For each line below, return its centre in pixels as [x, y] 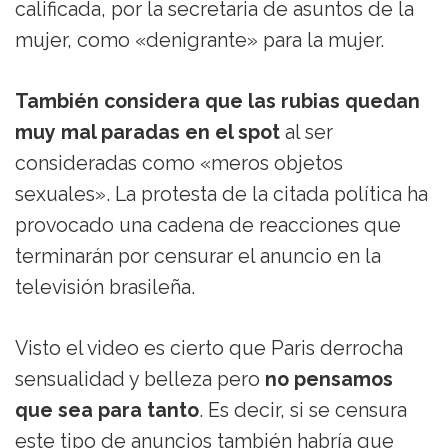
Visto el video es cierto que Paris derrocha [209, 349]
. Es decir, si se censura [303, 411]
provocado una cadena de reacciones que [208, 226]
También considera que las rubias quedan [217, 102]
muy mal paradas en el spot [147, 133]
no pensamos [326, 380]
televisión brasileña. [105, 288]
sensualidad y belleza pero [137, 380]
